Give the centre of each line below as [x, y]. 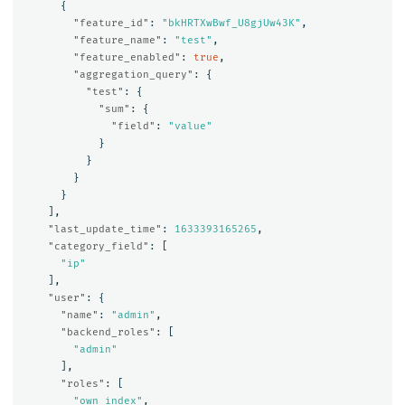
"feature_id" [111, 24]
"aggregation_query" [133, 75]
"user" [66, 298]
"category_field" [98, 247]
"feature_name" [117, 41]
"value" [190, 127]
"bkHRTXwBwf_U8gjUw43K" [231, 24]
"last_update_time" [104, 230]
